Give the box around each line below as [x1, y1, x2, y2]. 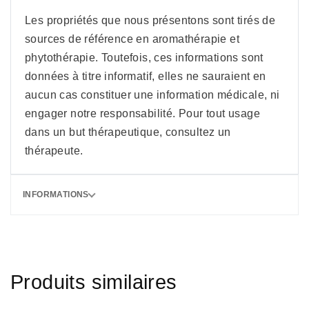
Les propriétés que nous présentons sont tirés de [25, 14, 276, 27]
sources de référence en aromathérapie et [25, 33, 239, 46]
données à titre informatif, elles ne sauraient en [25, 70, 266, 83]
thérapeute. [25, 145, 83, 157]
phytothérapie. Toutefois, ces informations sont [25, 52, 263, 64]
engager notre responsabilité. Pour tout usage [25, 108, 260, 120]
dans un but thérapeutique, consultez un [25, 126, 231, 139]
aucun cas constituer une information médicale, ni [25, 89, 280, 101]
